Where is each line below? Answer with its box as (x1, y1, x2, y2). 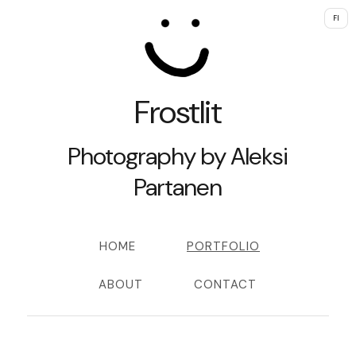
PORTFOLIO (186, 238, 260, 254)
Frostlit (133, 91, 222, 133)
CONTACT (194, 277, 257, 292)
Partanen (133, 172, 222, 203)
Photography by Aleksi (68, 141, 288, 172)
